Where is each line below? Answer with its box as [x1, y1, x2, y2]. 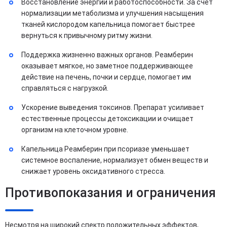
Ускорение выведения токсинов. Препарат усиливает [21, 103, 204, 111]
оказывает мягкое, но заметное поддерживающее [21, 61, 193, 70]
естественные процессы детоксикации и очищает [21, 114, 194, 123]
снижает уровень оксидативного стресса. [21, 167, 165, 175]
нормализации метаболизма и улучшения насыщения [21, 9, 204, 17]
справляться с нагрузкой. [21, 84, 108, 92]
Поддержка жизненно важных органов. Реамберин [21, 50, 193, 59]
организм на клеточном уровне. [21, 125, 128, 134]
